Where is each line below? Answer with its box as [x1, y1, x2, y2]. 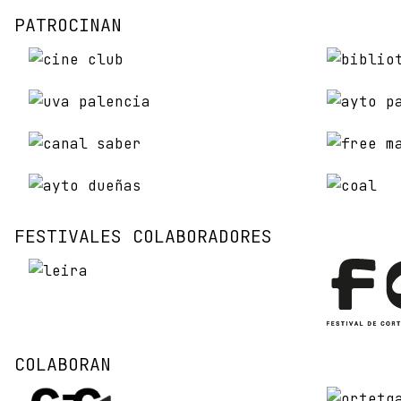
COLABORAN [14, 353, 111, 376]
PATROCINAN [14, 13, 122, 38]
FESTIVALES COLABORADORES [14, 225, 272, 249]
